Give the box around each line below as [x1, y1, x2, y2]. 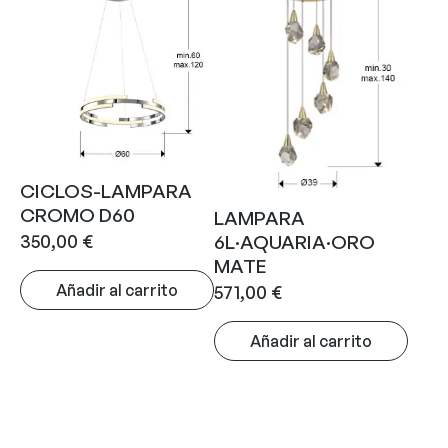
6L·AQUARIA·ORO [214, 230, 375, 255]
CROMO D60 [20, 203, 135, 228]
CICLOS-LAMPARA [20, 179, 192, 204]
